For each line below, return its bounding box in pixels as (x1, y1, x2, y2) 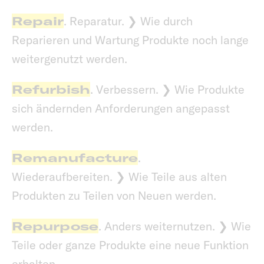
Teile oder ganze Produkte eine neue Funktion (12, 237, 249, 253)
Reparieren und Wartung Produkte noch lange (12, 32, 249, 48)
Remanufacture (12, 150, 138, 166)
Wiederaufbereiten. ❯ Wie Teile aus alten (12, 169, 227, 184)
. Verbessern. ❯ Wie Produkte (90, 82, 245, 97)
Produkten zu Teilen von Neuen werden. (12, 188, 216, 203)
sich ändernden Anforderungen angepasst (12, 101, 230, 116)
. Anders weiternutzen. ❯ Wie (98, 219, 251, 234)
